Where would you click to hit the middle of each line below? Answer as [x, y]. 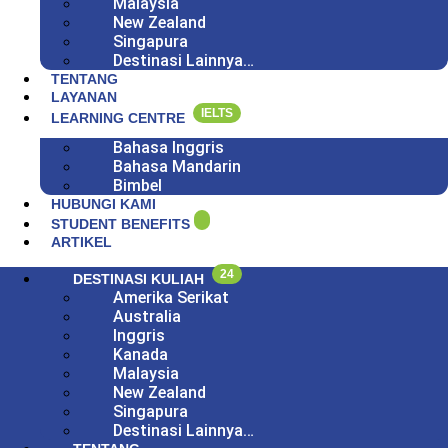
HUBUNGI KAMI [103, 203]
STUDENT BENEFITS [122, 224]
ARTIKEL [81, 242]
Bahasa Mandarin [177, 166]
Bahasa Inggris [168, 147]
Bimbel [137, 185]
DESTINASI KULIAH [142, 279]
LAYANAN [84, 96]
